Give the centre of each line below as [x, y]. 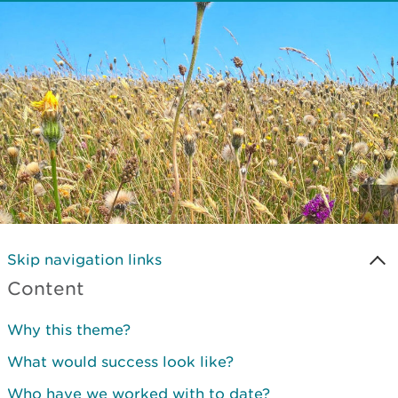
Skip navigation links [84, 259]
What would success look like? [120, 362]
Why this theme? [69, 330]
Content [46, 288]
